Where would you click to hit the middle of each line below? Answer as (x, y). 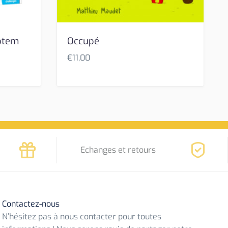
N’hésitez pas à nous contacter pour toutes (82, 217)
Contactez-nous (31, 204)
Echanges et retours (118, 150)
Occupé (83, 41)
